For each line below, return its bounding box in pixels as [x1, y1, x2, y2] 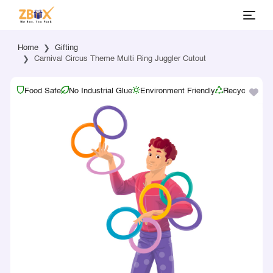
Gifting [54, 44, 78, 52]
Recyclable [222, 87, 262, 95]
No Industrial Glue [68, 87, 132, 95]
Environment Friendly [140, 87, 215, 95]
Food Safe [24, 87, 61, 95]
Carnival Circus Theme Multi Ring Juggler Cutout [34, 55, 206, 63]
